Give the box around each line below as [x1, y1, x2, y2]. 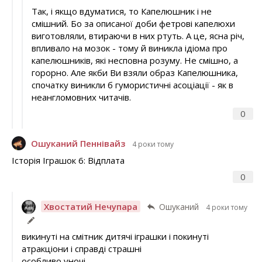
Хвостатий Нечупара [43, 201, 137, 213]
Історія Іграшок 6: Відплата [12, 154, 125, 167]
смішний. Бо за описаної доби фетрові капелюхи [31, 17, 235, 29]
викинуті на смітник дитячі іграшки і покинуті [21, 230, 209, 242]
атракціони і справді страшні [21, 242, 142, 254]
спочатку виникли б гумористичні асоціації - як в [31, 78, 233, 91]
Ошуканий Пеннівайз [31, 137, 125, 149]
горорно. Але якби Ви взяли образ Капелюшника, [31, 66, 238, 78]
